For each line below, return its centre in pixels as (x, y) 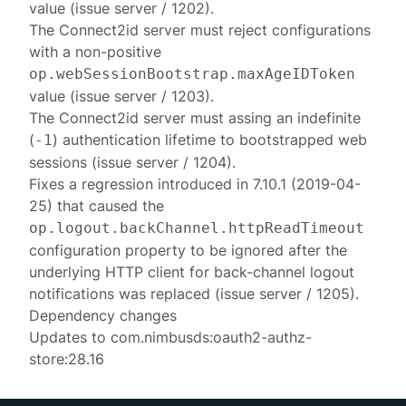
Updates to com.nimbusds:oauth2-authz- (171, 337)
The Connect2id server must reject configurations (200, 30)
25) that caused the (97, 206)
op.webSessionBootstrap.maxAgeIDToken (193, 74)
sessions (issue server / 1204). (133, 162)
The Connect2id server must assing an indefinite (195, 118)
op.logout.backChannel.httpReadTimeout (197, 228)
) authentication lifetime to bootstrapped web (210, 140)
